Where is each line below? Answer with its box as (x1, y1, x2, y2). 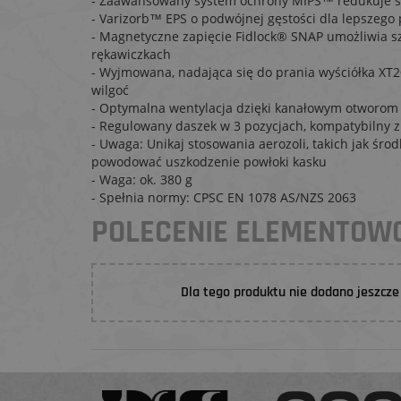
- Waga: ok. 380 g (91, 171, 192, 189)
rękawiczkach (91, 46, 171, 64)
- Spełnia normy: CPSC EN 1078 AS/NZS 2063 (91, 189, 356, 207)
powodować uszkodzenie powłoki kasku (91, 153, 327, 171)
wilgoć (91, 81, 129, 99)
